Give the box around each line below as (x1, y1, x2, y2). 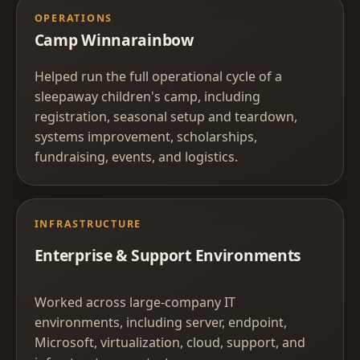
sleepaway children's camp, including (34, 87, 260, 105)
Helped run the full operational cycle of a (34, 67, 282, 85)
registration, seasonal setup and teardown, (34, 107, 297, 125)
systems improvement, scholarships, (34, 127, 257, 145)
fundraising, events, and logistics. (34, 147, 238, 166)
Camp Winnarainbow (34, 28, 194, 51)
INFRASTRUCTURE (34, 217, 142, 231)
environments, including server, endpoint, (34, 313, 287, 331)
